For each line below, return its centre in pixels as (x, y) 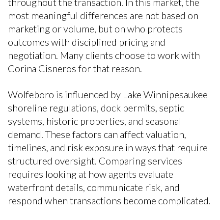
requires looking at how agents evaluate (91, 174)
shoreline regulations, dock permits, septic (96, 108)
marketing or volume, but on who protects (95, 28)
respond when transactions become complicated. (109, 201)
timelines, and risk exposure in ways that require (108, 148)
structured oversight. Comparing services (95, 161)
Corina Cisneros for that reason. (75, 68)
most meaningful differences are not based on (103, 15)
